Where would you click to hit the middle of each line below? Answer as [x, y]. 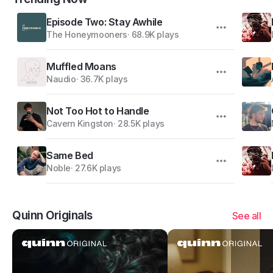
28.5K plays [141, 123]
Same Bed [70, 155]
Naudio [61, 79]
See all [246, 215]
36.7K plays [104, 79]
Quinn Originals [52, 216]
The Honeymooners [87, 34]
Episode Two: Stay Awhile [105, 22]
